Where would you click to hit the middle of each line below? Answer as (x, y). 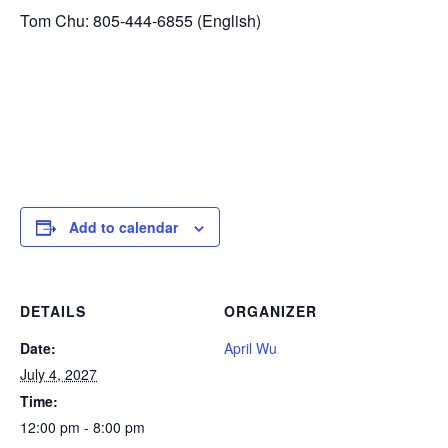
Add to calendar (123, 227)
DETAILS (53, 311)
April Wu (250, 348)
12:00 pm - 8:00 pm (82, 427)
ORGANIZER (270, 311)
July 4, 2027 (58, 374)
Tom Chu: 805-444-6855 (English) (140, 20)
